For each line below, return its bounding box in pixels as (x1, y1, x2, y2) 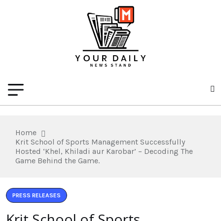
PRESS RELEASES (12, 191, 61, 199)
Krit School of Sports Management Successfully (15, 137, 185, 147)
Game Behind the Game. (15, 155, 100, 165)
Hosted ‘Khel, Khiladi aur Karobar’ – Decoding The (15, 146, 193, 156)
